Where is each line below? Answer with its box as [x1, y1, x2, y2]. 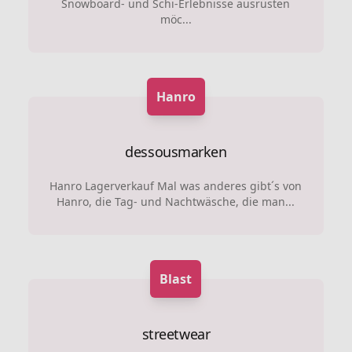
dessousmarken [125, 141, 227, 161]
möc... [159, 11, 192, 27]
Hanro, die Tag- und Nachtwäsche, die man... [57, 193, 295, 209]
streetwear [141, 324, 211, 343]
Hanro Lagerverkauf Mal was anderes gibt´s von [49, 178, 302, 193]
